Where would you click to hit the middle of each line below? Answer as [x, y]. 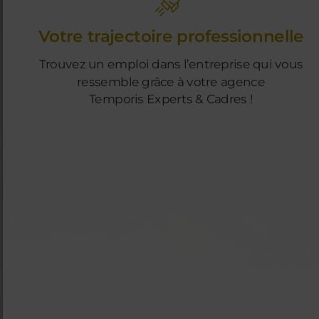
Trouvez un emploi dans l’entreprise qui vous [171, 64]
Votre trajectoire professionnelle [171, 37]
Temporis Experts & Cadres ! [171, 100]
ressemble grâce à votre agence [171, 82]
